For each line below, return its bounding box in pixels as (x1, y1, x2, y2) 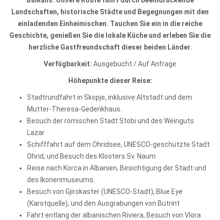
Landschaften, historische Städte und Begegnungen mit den (11, 8, 209, 16)
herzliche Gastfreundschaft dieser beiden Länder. (28, 43, 192, 51)
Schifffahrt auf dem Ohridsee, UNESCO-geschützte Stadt (27, 140, 210, 148)
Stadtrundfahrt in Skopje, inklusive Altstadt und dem (27, 93, 192, 101)
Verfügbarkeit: (44, 60, 92, 68)
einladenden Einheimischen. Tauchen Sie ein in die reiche (18, 20, 203, 27)
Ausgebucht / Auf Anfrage (92, 60, 177, 68)
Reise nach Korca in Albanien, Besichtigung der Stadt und (27, 164, 207, 172)
